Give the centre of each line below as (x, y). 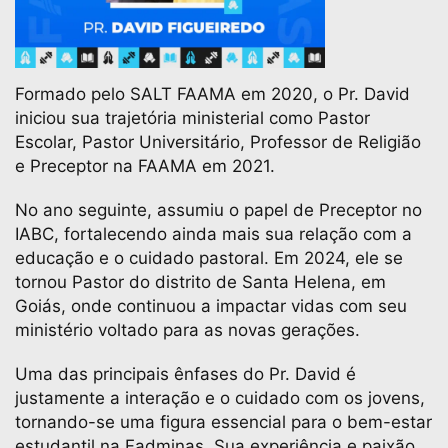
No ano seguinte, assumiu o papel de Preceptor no (218, 210)
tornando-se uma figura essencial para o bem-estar (223, 422)
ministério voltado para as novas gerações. (187, 330)
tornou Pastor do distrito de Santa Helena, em (200, 282)
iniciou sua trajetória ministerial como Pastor (192, 118)
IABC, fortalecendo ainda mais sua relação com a (213, 234)
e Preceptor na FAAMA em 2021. (147, 166)
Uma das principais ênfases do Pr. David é (185, 374)
